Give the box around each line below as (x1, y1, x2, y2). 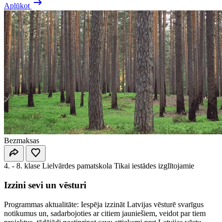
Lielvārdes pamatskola (42, 162, 112, 170)
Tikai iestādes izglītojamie (114, 162, 194, 170)
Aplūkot (4, 1, 32, 10)
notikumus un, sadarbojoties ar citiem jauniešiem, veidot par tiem (4, 209, 206, 218)
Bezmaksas (4, 136, 39, 145)
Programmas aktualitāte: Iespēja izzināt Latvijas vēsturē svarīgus (4, 200, 204, 209)
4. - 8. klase (4, 162, 40, 170)
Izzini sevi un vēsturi (4, 180, 86, 191)
